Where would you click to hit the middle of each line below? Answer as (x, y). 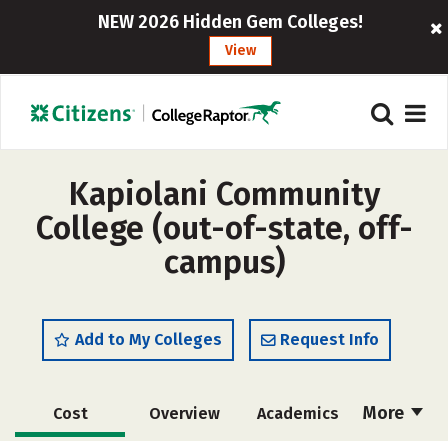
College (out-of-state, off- (224, 228)
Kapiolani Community (224, 194)
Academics (298, 413)
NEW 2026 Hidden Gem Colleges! (231, 22)
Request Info (329, 339)
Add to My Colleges (148, 339)
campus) (224, 262)
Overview (184, 413)
